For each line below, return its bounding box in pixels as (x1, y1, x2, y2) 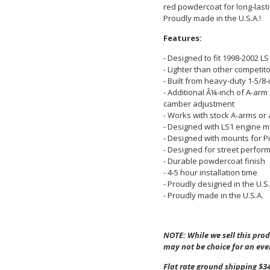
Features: (163, 32, 202, 43)
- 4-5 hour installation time (163, 166, 257, 178)
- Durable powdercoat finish (163, 155, 265, 166)
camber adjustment (163, 98, 234, 109)
